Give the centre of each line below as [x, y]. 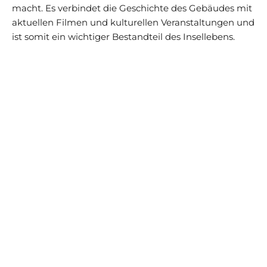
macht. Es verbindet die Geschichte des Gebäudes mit [132, 8]
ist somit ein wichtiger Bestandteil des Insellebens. [123, 37]
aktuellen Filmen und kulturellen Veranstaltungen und [133, 22]
